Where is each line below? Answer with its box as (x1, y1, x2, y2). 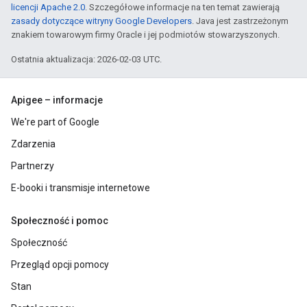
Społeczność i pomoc (11, 215, 108, 226)
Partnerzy (11, 160, 54, 171)
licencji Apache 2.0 (11, 2, 85, 12)
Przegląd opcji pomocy (11, 259, 109, 270)
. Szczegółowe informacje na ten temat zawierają (85, 2, 280, 12)
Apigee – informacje (11, 95, 103, 106)
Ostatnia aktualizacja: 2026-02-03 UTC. (11, 54, 162, 64)
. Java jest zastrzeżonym (192, 16, 288, 26)
